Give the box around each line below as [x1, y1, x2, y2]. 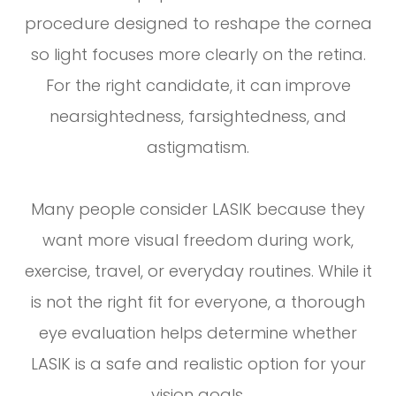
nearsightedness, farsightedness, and [49, 105, 346, 128]
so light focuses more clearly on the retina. [30, 43, 366, 66]
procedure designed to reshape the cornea [24, 12, 372, 35]
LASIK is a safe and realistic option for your [30, 353, 366, 376]
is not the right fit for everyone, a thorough [31, 291, 365, 314]
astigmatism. [147, 136, 249, 159]
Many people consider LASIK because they [31, 198, 365, 221]
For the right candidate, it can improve [45, 74, 351, 97]
